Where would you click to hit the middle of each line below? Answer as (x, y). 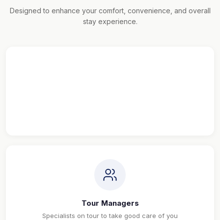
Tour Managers (110, 203)
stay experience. (110, 22)
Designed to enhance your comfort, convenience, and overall (110, 11)
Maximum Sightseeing (110, 105)
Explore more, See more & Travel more (110, 117)
